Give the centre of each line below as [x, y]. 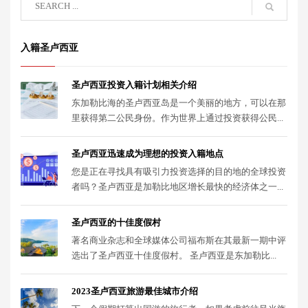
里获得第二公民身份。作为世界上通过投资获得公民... [177, 118]
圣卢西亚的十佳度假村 [116, 222]
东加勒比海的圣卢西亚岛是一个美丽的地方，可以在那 [179, 103]
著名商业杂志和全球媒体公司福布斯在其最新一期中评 [179, 240]
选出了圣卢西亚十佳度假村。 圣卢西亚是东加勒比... [174, 255]
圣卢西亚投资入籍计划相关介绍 [134, 85]
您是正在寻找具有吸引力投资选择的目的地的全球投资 [179, 172]
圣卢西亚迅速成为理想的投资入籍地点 [147, 154]
